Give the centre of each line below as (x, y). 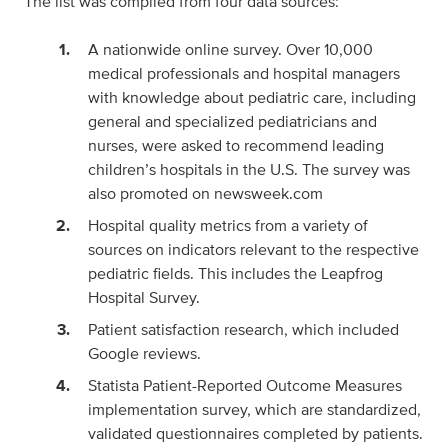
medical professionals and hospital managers (244, 74)
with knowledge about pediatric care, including (252, 98)
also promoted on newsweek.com (205, 194)
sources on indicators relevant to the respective (253, 250)
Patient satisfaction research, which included (243, 330)
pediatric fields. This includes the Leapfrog (235, 274)
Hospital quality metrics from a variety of (228, 226)
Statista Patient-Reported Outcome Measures (245, 386)
